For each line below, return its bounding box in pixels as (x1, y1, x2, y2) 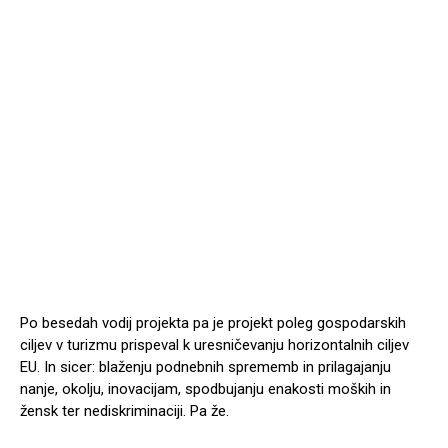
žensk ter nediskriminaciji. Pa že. (20, 401, 229, 420)
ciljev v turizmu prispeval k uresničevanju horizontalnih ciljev (20, 335, 409, 354)
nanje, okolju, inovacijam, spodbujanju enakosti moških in (20, 379, 391, 398)
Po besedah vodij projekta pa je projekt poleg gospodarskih (20, 313, 406, 332)
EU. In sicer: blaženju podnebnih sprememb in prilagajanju (20, 357, 391, 376)
